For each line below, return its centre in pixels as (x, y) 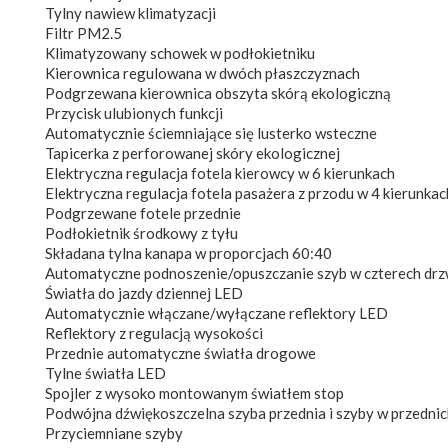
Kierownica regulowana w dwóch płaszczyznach (202, 72)
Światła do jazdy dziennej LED (144, 292)
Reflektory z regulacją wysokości (154, 332)
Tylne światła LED (105, 372)
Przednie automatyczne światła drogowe (180, 352)
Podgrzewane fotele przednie (143, 212)
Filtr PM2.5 (83, 32)
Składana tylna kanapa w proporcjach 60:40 (188, 252)
